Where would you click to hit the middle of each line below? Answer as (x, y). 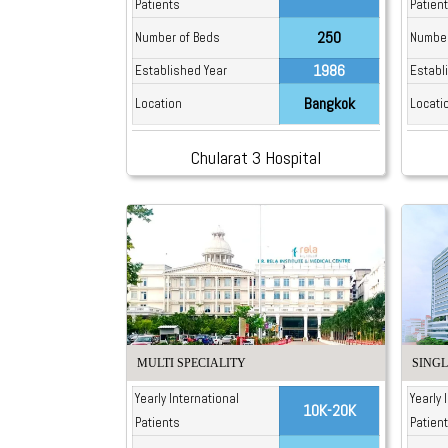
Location (158, 104)
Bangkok (329, 104)
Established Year (180, 71)
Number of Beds (177, 38)
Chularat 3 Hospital (256, 158)
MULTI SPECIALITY (191, 362)
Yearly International (186, 398)
